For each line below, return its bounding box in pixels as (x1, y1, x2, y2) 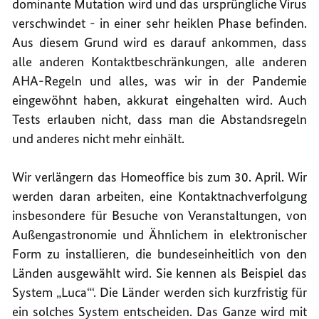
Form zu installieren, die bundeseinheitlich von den (12, 245, 307, 262)
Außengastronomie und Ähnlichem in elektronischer (12, 226, 307, 243)
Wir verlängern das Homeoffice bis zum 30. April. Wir (12, 168, 307, 185)
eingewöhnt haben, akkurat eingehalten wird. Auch (12, 91, 307, 108)
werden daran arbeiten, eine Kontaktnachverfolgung (12, 187, 307, 204)
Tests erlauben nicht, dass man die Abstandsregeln (12, 110, 307, 127)
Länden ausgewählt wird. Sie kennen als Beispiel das (12, 264, 307, 281)
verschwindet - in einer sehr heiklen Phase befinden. (12, 14, 307, 31)
